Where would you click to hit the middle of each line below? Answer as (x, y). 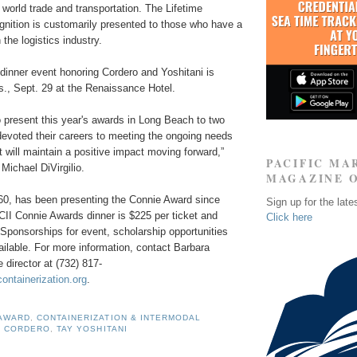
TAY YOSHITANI (92, 329)
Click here (289, 217)
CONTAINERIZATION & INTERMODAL (119, 318)
